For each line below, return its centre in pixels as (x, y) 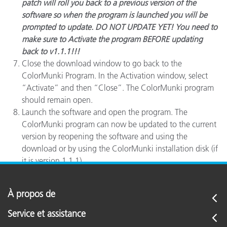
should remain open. (57, 100)
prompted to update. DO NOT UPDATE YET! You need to (120, 27)
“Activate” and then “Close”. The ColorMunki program (118, 88)
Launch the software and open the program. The (105, 112)
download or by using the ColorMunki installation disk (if (120, 148)
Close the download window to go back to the (102, 63)
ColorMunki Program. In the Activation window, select (115, 75)
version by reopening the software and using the (105, 136)
